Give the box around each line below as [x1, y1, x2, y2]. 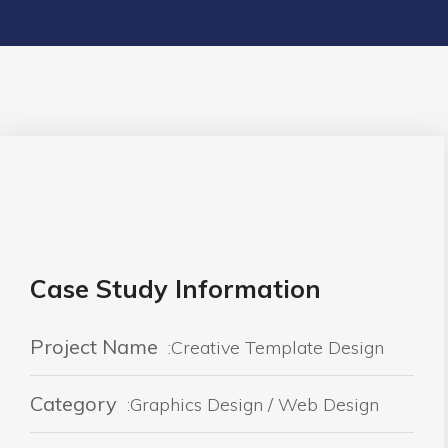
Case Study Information [30, 273, 321, 305]
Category [30, 391, 117, 417]
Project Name [30, 334, 158, 360]
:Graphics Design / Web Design [122, 393, 379, 417]
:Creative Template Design [163, 336, 384, 360]
